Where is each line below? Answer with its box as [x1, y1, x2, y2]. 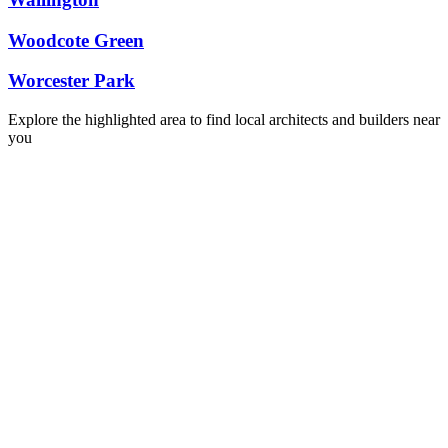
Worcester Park [8, 70, 135, 92]
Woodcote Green [8, 29, 144, 51]
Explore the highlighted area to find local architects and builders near [8, 111, 440, 129]
